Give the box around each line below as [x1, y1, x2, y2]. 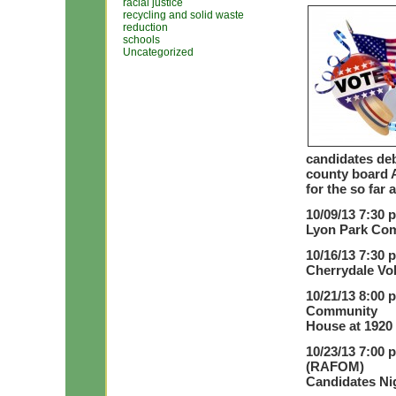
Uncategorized [123, 46, 194, 58]
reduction [123, 21, 168, 34]
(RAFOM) [306, 359, 364, 374]
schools [123, 34, 160, 46]
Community [306, 303, 377, 318]
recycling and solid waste [123, 9, 244, 21]
